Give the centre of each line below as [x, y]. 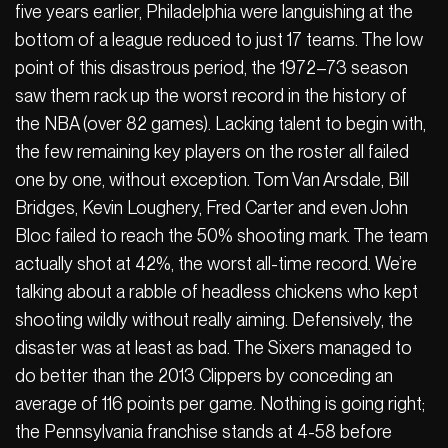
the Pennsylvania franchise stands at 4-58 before [203, 431]
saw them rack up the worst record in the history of [211, 95]
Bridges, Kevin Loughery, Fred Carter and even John [211, 207]
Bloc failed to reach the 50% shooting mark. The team [221, 235]
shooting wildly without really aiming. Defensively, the [214, 319]
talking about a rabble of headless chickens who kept [216, 291]
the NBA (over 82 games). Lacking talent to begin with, [220, 123]
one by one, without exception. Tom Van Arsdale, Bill [212, 179]
